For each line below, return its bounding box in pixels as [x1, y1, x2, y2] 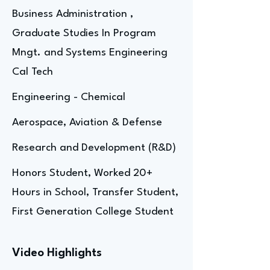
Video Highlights [12, 247, 102, 259]
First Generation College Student [12, 207, 174, 217]
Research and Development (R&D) [12, 143, 176, 153]
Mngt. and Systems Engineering [12, 48, 168, 58]
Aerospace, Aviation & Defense [12, 118, 162, 128]
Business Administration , [12, 9, 133, 19]
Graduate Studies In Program [12, 28, 156, 39]
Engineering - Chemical [12, 92, 125, 102]
